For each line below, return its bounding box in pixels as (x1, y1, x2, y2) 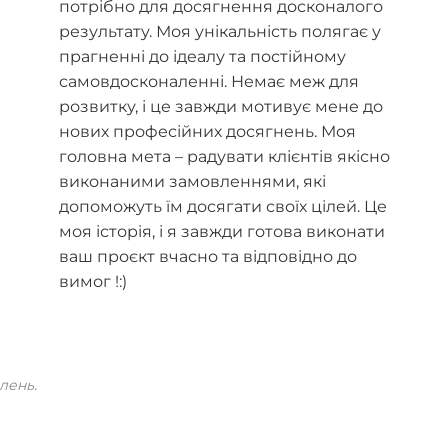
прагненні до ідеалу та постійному (58, 47, 346, 67)
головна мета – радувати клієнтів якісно (58, 147, 390, 167)
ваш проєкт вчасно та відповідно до (58, 247, 357, 267)
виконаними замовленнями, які (58, 172, 326, 192)
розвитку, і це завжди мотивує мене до (58, 97, 383, 117)
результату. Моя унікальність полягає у (58, 22, 381, 42)
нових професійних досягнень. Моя (58, 122, 356, 142)
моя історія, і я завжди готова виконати (58, 222, 385, 242)
